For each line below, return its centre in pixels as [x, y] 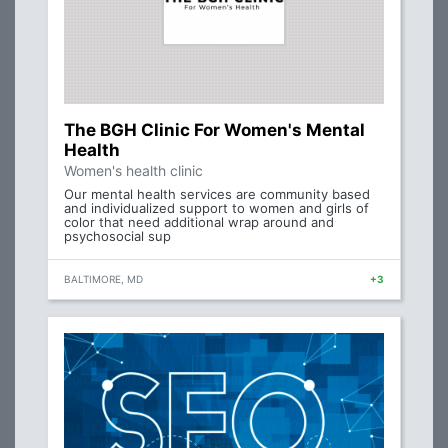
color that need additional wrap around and [199, 222]
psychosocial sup [117, 236]
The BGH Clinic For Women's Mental [214, 130]
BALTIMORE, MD [103, 279]
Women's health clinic [133, 171]
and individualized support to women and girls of [216, 208]
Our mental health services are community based [217, 194]
